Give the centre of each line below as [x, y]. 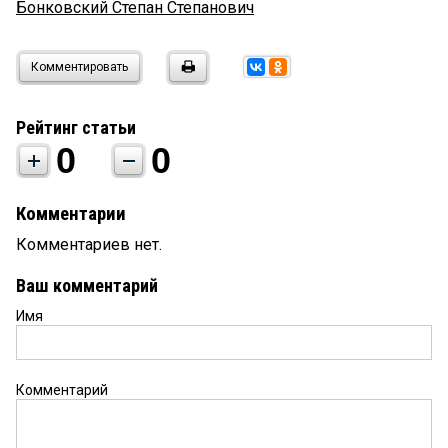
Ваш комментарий [87, 285]
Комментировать [79, 66]
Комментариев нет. [89, 244]
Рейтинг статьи [76, 127]
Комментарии [71, 213]
